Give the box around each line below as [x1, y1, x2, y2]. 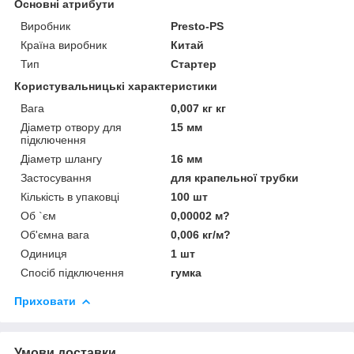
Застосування [21, 171, 92, 184]
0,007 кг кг [171, 101, 227, 115]
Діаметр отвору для [21, 120, 122, 134]
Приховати [14, 294, 76, 307]
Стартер [171, 57, 217, 70]
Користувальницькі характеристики [14, 79, 217, 92]
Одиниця [21, 247, 67, 260]
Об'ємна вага [21, 228, 89, 241]
